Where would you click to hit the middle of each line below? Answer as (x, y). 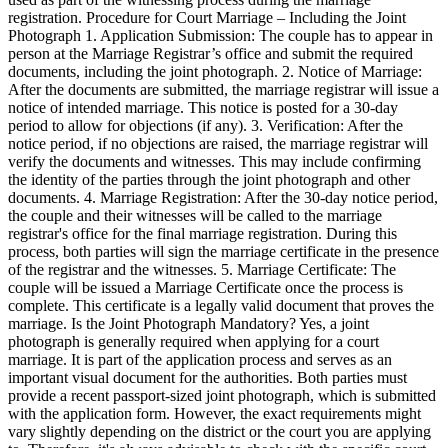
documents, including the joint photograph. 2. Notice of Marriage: (215, 71)
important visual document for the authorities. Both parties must (207, 377)
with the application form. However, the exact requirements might (214, 413)
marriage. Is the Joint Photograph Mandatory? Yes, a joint (188, 323)
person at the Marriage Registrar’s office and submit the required (210, 53)
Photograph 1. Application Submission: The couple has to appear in (220, 35)
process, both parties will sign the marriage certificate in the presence (223, 251)
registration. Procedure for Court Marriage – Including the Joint (207, 17)
